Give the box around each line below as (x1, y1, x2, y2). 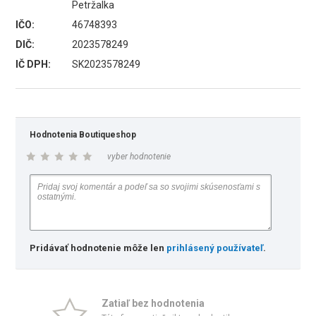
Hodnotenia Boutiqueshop (30, 130, 137, 140)
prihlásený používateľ (166, 243, 264, 253)
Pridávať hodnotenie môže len (30, 243, 167, 253)
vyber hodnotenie (107, 152, 171, 162)
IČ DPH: (16, 59, 51, 70)
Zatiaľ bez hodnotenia (102, 298, 205, 309)
